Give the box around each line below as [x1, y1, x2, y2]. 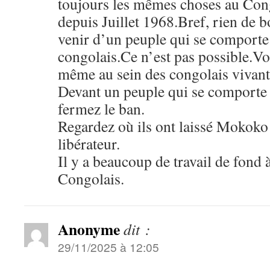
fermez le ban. [58, 98, 145, 119]
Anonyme [58, 218, 120, 240]
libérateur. [58, 133, 120, 154]
